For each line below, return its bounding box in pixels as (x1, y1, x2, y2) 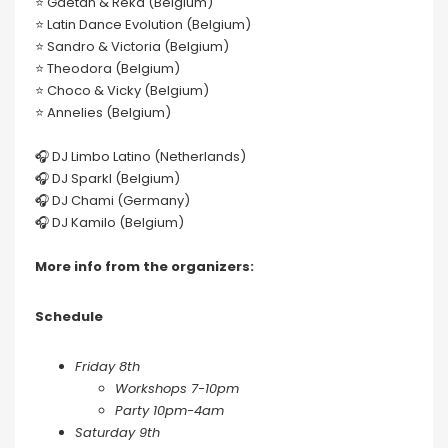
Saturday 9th (75, 423, 160, 443)
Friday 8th (75, 357, 140, 377)
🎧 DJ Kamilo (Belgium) (35, 213, 184, 233)
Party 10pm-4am (115, 401, 224, 421)
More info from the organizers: (35, 257, 254, 277)
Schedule (35, 307, 103, 327)
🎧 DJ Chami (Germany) (35, 191, 190, 211)
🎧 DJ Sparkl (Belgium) (35, 169, 180, 189)
